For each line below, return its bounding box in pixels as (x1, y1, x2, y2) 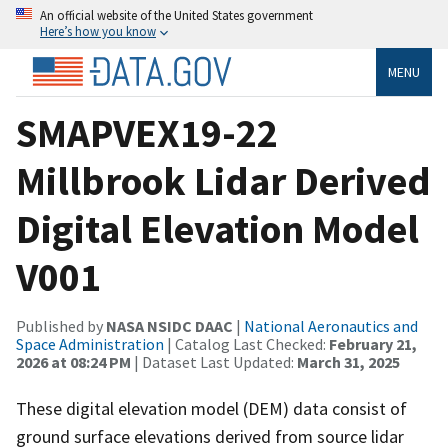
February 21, (329, 333, 417, 354)
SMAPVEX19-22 (16, 107, 278, 158)
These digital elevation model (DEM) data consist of (16, 396, 407, 420)
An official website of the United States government (40, 7, 313, 23)
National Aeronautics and (244, 315, 418, 336)
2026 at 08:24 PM (16, 351, 131, 372)
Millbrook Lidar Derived (16, 155, 431, 206)
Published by (16, 315, 106, 336)
